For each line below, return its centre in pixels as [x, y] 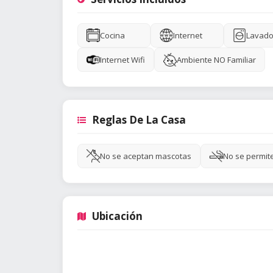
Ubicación [117, 216]
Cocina [112, 35]
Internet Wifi [122, 60]
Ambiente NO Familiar [216, 60]
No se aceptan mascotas [146, 156]
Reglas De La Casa [139, 120]
